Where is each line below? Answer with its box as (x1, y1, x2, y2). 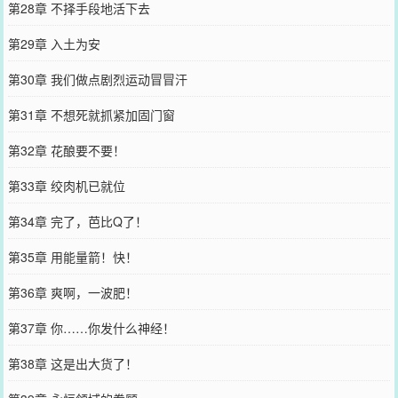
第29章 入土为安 (7, 34, 100, 52)
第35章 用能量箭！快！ (7, 247, 138, 266)
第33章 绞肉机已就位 (7, 176, 125, 195)
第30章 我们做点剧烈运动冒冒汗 (7, 69, 187, 88)
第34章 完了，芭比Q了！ (7, 211, 147, 230)
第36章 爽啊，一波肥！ (7, 283, 138, 301)
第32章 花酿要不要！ (7, 140, 125, 159)
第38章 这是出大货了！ (7, 354, 138, 372)
